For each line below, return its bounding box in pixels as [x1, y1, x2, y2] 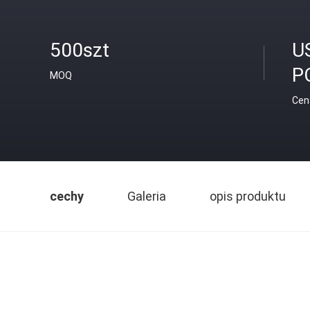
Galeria [127, 189, 166, 203]
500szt [50, 39, 109, 62]
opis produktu [210, 189, 286, 203]
